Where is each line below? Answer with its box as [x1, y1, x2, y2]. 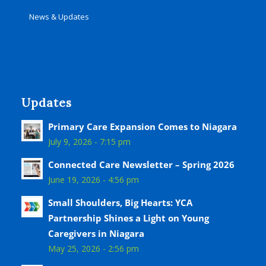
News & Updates [28, 11, 89, 23]
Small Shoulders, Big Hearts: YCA [47, 197, 192, 209]
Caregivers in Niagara [47, 227, 144, 240]
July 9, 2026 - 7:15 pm [47, 136, 131, 148]
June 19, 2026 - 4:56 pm [47, 174, 139, 186]
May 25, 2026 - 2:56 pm [47, 243, 139, 255]
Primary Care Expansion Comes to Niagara [47, 121, 237, 133]
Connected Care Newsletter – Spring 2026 [47, 159, 235, 171]
